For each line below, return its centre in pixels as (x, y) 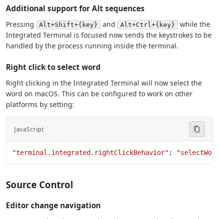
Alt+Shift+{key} (68, 25)
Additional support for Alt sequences (75, 9)
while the (194, 24)
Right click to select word (53, 67)
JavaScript (29, 129)
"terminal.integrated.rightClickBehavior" (90, 153)
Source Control (40, 185)
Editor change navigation (53, 206)
